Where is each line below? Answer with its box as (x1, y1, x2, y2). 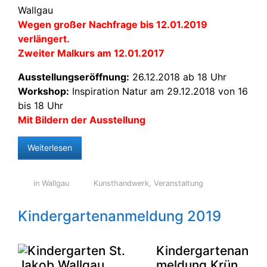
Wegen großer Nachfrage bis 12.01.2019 (18, 18, 207, 30)
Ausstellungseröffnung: (18, 71, 129, 83)
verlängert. (18, 33, 70, 45)
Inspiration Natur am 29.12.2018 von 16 (69, 85, 248, 97)
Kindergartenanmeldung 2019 (18, 207, 221, 225)
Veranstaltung (154, 179, 204, 188)
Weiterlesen (27, 142, 72, 153)
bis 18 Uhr (18, 100, 63, 111)
